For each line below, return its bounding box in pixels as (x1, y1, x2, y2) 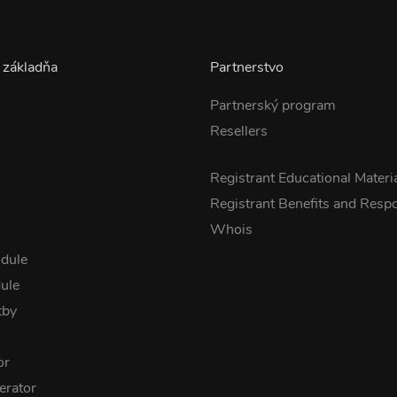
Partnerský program (209, 96, 336, 115)
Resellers (209, 121, 268, 141)
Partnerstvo (209, 58, 284, 77)
